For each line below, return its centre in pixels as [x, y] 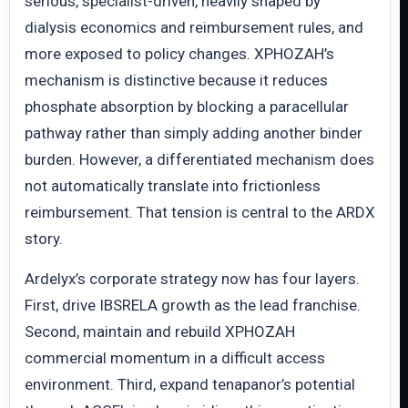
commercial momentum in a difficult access [175, 358]
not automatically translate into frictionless [173, 186]
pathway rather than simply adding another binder [194, 133]
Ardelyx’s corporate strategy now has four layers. [192, 279]
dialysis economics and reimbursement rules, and [194, 27]
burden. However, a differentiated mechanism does [199, 159]
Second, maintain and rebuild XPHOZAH [160, 331]
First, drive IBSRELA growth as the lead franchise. [193, 305]
